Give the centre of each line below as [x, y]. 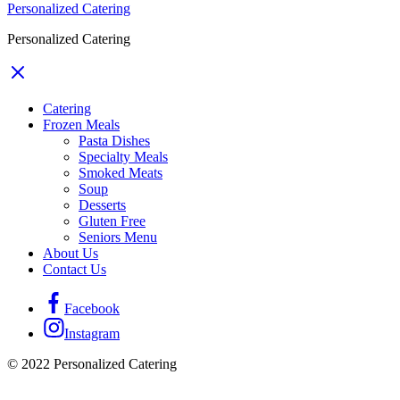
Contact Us [75, 269]
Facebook [92, 308]
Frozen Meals [81, 124]
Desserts [102, 204]
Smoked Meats [121, 172]
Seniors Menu [118, 237]
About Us [71, 253]
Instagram [92, 333]
